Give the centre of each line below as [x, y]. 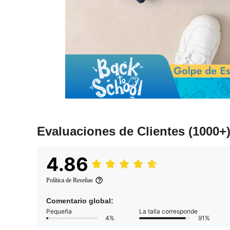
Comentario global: [80, 201]
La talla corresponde [168, 212]
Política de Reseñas [70, 180]
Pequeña [59, 212]
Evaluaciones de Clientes [113, 131]
